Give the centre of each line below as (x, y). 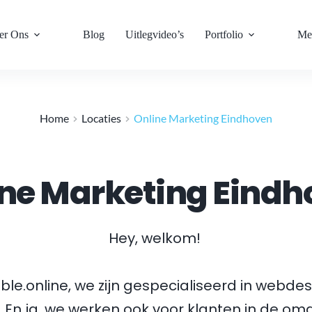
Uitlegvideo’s (155, 34)
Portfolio (224, 34)
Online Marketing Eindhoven (203, 118)
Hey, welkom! (156, 238)
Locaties (101, 118)
